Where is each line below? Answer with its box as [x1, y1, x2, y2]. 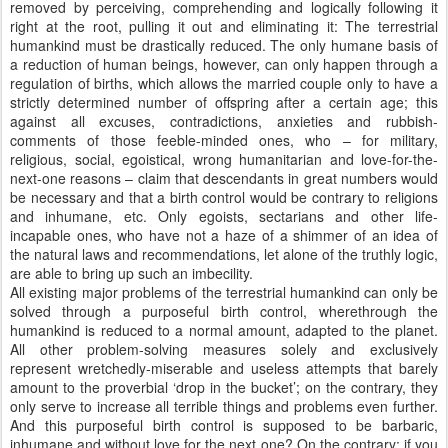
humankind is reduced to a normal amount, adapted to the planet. [10, 320, 438, 340]
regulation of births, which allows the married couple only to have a [10, 73, 438, 93]
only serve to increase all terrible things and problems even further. [10, 396, 438, 416]
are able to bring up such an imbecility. [10, 263, 253, 283]
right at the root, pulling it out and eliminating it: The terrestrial [10, 16, 438, 36]
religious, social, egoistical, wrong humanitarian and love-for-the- [10, 149, 438, 169]
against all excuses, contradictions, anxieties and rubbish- [10, 111, 438, 131]
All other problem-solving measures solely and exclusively [10, 339, 438, 359]
